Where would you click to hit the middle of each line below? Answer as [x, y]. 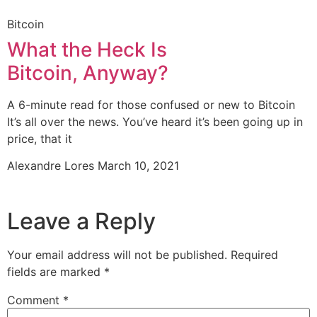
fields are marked [56, 272]
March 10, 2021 [138, 166]
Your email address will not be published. [117, 255]
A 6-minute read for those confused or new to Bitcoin [151, 105]
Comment [35, 300]
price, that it [40, 139]
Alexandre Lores [52, 166]
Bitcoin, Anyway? [88, 73]
